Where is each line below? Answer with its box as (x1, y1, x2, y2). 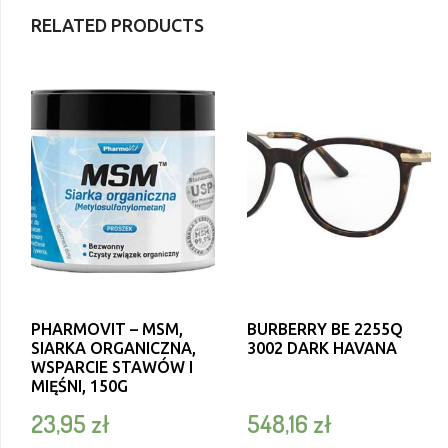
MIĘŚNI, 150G (31, 377, 128, 396)
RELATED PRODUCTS (31, 15, 204, 36)
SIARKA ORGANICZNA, (31, 339, 196, 358)
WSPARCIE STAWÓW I (31, 358, 193, 377)
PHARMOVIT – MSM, (31, 320, 183, 339)
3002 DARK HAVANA (246, 339, 397, 358)
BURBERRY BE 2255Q (246, 320, 403, 339)
